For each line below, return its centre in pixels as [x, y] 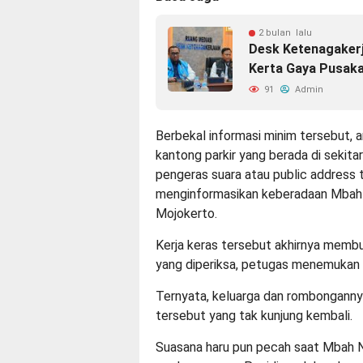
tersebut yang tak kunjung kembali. [254, 316]
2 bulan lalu [285, 33]
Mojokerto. [186, 214]
